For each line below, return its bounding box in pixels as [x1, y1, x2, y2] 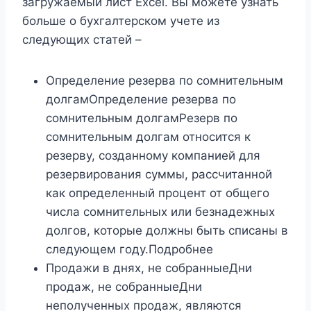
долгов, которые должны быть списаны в [46, 224, 288, 238]
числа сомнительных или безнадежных [46, 205, 275, 219]
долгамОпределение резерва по [46, 92, 236, 107]
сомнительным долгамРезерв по [46, 111, 237, 126]
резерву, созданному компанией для [46, 149, 260, 163]
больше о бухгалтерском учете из [22, 14, 219, 28]
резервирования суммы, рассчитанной [46, 167, 272, 182]
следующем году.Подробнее [46, 242, 213, 257]
